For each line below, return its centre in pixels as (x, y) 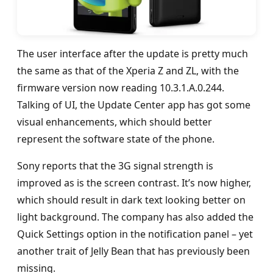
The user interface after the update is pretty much (133, 53)
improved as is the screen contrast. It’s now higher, (134, 183)
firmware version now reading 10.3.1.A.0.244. (121, 87)
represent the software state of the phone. (116, 139)
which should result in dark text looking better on (131, 200)
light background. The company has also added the (135, 217)
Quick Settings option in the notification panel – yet (135, 234)
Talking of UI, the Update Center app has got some (134, 105)
